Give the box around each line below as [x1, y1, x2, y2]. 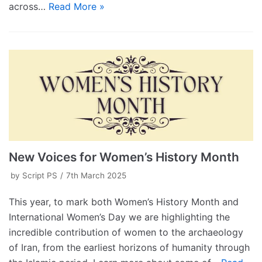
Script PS [22, 171, 57, 181]
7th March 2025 [66, 171, 126, 181]
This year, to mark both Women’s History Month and [9, 196, 239, 208]
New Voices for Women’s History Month [9, 150, 239, 165]
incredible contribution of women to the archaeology [9, 226, 243, 239]
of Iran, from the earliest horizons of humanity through [9, 242, 250, 254]
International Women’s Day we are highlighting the [9, 211, 230, 223]
